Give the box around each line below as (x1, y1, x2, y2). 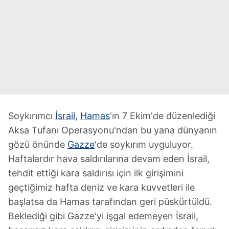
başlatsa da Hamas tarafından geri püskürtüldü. (8, 196, 212, 207)
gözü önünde (8, 139, 67, 150)
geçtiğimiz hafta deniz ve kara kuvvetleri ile (8, 181, 195, 193)
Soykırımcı (8, 110, 55, 121)
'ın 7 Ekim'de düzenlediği (110, 110, 215, 121)
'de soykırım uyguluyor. (95, 139, 193, 150)
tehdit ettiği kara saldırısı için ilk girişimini (8, 167, 184, 178)
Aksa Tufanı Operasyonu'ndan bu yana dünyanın (8, 124, 217, 135)
